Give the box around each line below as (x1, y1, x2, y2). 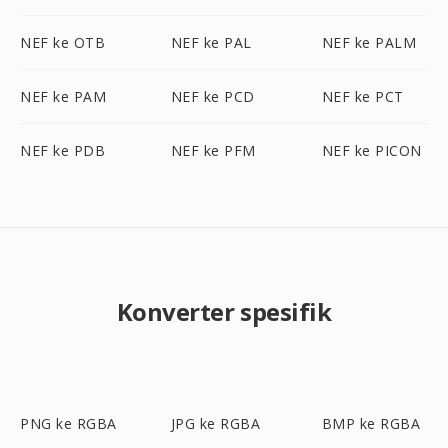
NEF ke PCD (170, 87, 255, 106)
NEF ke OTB (20, 33, 105, 52)
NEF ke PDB (20, 141, 105, 160)
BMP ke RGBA (321, 414, 421, 433)
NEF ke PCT (321, 87, 404, 106)
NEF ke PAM (20, 87, 106, 106)
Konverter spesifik (116, 295, 332, 328)
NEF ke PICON (321, 141, 422, 160)
